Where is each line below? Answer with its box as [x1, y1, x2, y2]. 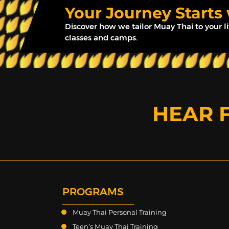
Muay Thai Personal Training [73, 208, 167, 216]
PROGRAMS [62, 185, 124, 198]
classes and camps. [65, 32, 138, 42]
